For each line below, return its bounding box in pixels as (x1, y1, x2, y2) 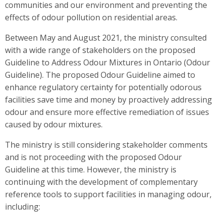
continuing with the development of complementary (5, 176, 198, 187)
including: (5, 201, 40, 212)
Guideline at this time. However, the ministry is (5, 164, 176, 175)
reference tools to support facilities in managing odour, (5, 188, 212, 200)
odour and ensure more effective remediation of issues (5, 106, 209, 117)
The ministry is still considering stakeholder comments (5, 139, 208, 150)
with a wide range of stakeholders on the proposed (5, 44, 195, 55)
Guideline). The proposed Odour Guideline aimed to (5, 69, 195, 80)
